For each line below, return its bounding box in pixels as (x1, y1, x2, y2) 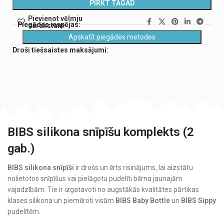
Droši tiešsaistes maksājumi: (12, 45, 108, 54)
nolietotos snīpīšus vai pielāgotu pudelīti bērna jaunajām (7, 174, 182, 183)
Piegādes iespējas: (17, 20, 80, 28)
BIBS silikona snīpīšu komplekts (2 (7, 125, 194, 139)
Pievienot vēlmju (27, 14, 82, 22)
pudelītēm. (7, 207, 40, 216)
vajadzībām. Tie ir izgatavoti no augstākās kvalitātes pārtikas (7, 185, 199, 194)
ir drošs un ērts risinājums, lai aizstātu (74, 163, 193, 172)
